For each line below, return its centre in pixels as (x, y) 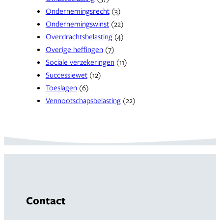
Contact (46, 200)
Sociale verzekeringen (80, 62)
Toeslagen (61, 87)
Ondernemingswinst (77, 23)
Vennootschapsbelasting (83, 100)
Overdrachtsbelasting (79, 36)
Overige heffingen (74, 49)
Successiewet (66, 74)
